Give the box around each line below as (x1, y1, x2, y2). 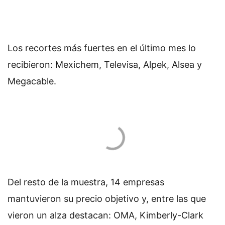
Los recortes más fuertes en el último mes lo (8, 43, 196, 54)
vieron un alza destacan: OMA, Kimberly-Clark (8, 209, 203, 220)
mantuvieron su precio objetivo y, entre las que (8, 193, 206, 204)
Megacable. (8, 76, 56, 87)
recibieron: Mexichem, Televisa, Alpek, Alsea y (8, 59, 202, 70)
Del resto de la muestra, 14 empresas (8, 176, 164, 187)
